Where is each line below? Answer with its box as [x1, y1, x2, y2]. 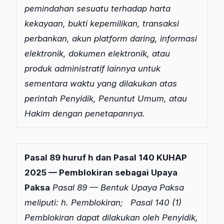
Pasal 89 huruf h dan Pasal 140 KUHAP [24, 152, 187, 162]
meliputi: [24, 197, 58, 207]
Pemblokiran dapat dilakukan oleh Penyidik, [24, 212, 198, 222]
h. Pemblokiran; [61, 197, 123, 207]
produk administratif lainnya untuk [24, 63, 160, 73]
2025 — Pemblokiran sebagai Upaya [24, 167, 177, 177]
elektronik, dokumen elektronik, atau [24, 48, 170, 58]
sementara [24, 78, 67, 88]
